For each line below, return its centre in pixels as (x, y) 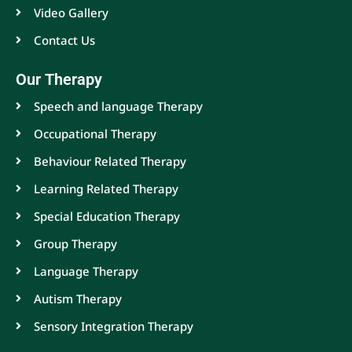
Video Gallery (71, 13)
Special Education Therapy (106, 216)
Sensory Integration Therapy (113, 326)
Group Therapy (75, 244)
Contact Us (64, 40)
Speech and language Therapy (118, 106)
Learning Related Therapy (106, 189)
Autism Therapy (77, 299)
